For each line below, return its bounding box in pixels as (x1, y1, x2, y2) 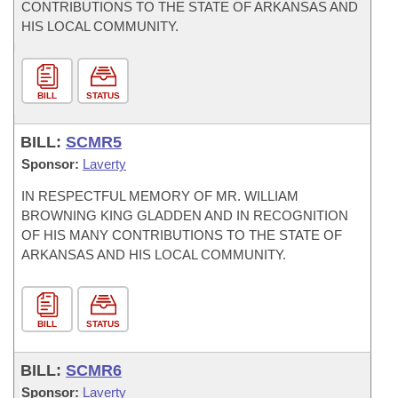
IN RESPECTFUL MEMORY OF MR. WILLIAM (21, 188, 298, 203)
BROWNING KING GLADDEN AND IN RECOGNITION (21, 208, 348, 223)
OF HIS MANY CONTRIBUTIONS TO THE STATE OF (21, 227, 342, 243)
